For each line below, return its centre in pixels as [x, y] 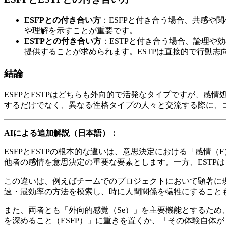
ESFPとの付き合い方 [63, 20]
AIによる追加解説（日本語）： [61, 133]
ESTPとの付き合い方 [63, 41]
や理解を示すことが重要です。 [81, 31]
